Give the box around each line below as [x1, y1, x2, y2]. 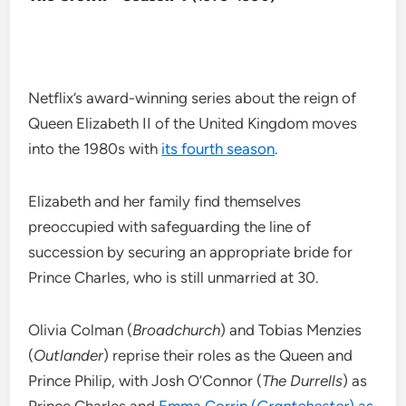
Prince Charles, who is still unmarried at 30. [28, 268, 320, 287]
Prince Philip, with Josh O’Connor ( [28, 372, 263, 391]
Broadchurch [132, 321, 221, 340]
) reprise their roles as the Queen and [103, 346, 353, 365]
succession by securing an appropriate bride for [28, 243, 353, 262]
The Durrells [262, 372, 343, 391]
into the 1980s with [28, 140, 162, 159]
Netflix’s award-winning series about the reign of [28, 89, 357, 108]
